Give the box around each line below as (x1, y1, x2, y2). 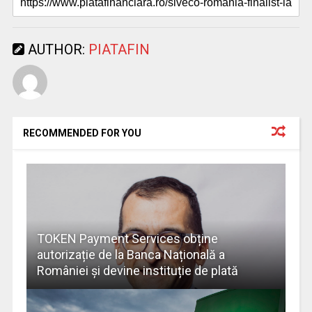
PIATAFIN (88, 40, 150, 58)
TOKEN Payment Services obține (36, 231, 218, 246)
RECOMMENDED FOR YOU (22, 127, 141, 139)
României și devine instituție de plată (36, 263, 238, 278)
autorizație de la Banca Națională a (36, 247, 225, 262)
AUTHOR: (24, 40, 88, 58)
